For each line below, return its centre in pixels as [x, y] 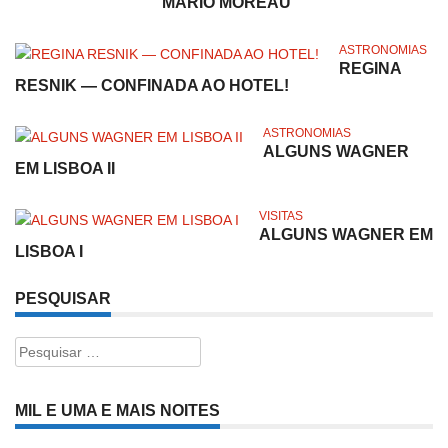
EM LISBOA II [65, 169]
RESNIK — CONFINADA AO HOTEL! [152, 86]
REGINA [370, 69]
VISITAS [281, 216]
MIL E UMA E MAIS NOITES [117, 411]
